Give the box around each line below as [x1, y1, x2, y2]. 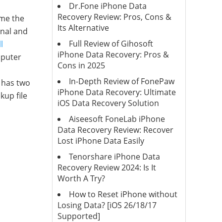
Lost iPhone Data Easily [57, 135, 144, 146]
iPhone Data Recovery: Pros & [57, 49, 169, 60]
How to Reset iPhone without [68, 189, 177, 200]
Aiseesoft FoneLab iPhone [68, 113, 165, 124]
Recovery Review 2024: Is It [57, 162, 156, 173]
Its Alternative [57, 22, 109, 33]
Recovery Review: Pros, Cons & [57, 11, 171, 22]
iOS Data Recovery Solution [57, 98, 159, 109]
